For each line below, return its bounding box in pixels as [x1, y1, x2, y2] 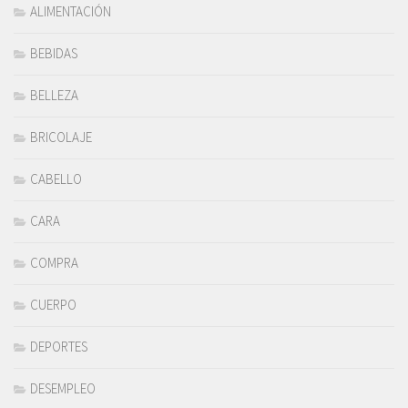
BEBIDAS [30, 45, 77, 63]
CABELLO [30, 170, 82, 189]
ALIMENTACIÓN [30, 3, 111, 21]
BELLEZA [30, 87, 78, 105]
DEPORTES [30, 338, 87, 356]
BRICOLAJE [30, 128, 92, 147]
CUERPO [30, 296, 76, 314]
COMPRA [30, 254, 78, 272]
